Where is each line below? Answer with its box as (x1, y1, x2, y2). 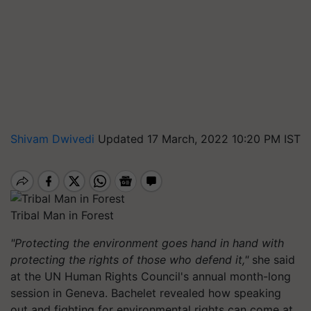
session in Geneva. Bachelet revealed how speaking (10, 285, 281, 300)
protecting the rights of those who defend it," (10, 252, 252, 267)
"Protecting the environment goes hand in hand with (10, 235, 284, 250)
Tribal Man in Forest (10, 208, 114, 222)
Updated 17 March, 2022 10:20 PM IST (98, 132, 301, 146)
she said (252, 252, 295, 267)
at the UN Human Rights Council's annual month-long (10, 269, 291, 283)
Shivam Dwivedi (10, 132, 98, 146)
